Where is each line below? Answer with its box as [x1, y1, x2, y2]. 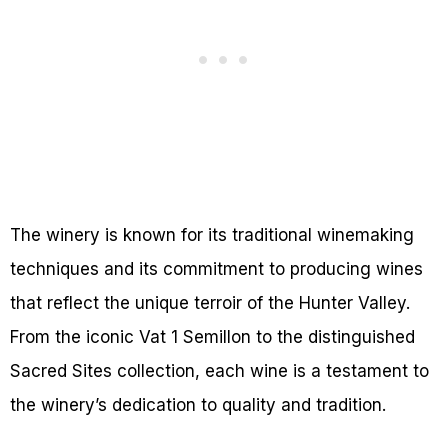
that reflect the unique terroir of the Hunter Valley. [10, 293, 410, 314]
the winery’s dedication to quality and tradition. [10, 395, 386, 416]
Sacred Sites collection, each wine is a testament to [10, 361, 429, 382]
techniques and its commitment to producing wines [10, 259, 423, 280]
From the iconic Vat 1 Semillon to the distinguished [10, 327, 415, 348]
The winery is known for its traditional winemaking [10, 225, 414, 246]
